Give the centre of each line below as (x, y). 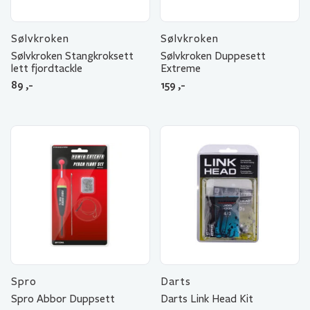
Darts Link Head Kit (207, 299)
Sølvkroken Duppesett (213, 56)
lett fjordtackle (47, 68)
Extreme (181, 68)
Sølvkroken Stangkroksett (72, 56)
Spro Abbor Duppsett (63, 299)
